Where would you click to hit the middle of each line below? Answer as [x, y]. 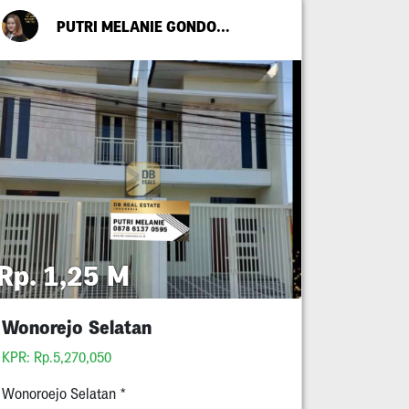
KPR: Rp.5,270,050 [58, 357]
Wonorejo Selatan [77, 328]
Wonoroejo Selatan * [64, 394]
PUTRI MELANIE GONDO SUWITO [223, 26]
